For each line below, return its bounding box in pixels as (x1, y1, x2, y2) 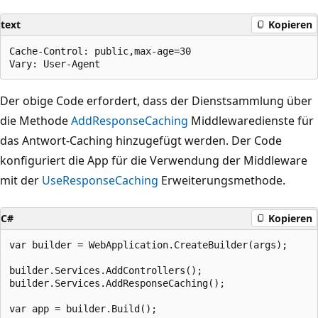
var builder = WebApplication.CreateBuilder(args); (9, 238, 287, 251)
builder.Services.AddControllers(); (9, 264, 202, 276)
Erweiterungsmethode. (158, 172, 285, 188)
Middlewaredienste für (188, 112, 314, 128)
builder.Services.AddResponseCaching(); (9, 277, 225, 289)
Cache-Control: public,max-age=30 (9, 45, 191, 57)
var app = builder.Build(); (9, 302, 157, 314)
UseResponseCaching (42, 172, 158, 188)
